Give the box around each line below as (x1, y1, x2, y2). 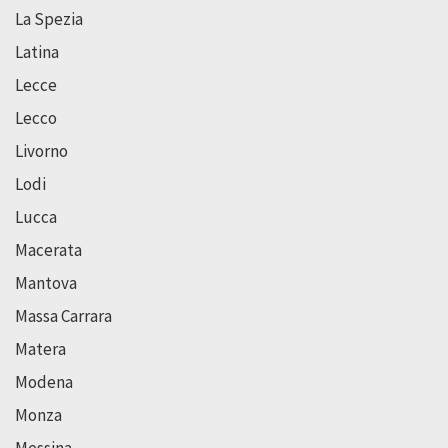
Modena (15, 370, 73, 393)
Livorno (15, 139, 68, 162)
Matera (15, 337, 66, 360)
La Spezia (15, 7, 83, 30)
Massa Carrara (15, 304, 112, 327)
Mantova (15, 271, 77, 294)
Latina (15, 40, 59, 63)
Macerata (15, 238, 82, 261)
